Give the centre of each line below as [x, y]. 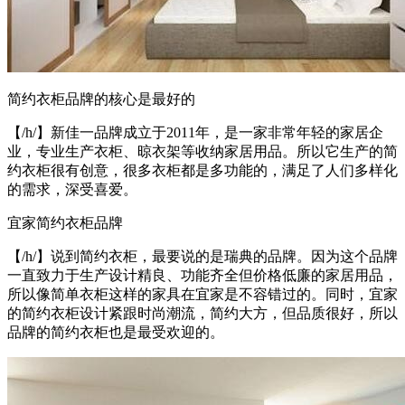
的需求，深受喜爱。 [72, 189]
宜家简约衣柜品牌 [65, 222]
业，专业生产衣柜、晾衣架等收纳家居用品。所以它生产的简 [202, 151]
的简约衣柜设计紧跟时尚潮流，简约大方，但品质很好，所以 [202, 313]
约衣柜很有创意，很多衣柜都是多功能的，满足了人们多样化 [202, 170]
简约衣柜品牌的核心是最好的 [101, 99]
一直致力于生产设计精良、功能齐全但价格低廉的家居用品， [202, 275]
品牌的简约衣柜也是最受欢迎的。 [116, 332]
